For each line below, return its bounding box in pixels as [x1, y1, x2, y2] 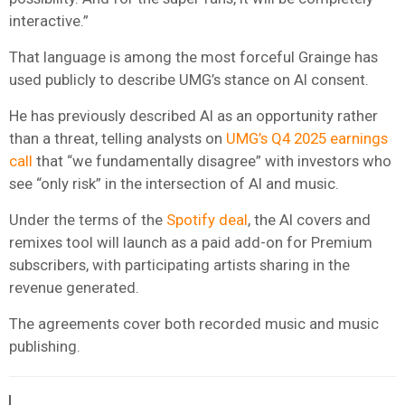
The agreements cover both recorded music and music [9, 314, 379, 333]
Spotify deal [166, 210, 248, 229]
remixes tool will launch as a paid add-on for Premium [9, 232, 372, 251]
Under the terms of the [9, 210, 166, 229]
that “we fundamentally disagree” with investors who [33, 151, 391, 170]
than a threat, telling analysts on [9, 128, 226, 147]
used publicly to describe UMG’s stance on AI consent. [9, 70, 369, 89]
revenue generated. [9, 278, 139, 297]
